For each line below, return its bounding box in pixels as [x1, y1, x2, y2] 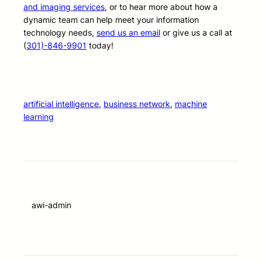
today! [87, 40, 113, 51]
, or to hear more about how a [105, 2, 218, 12]
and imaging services [23, 2, 105, 12]
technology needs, [23, 27, 96, 38]
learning [23, 112, 54, 122]
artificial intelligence [23, 99, 99, 109]
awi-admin [32, 200, 71, 211]
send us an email [96, 27, 160, 38]
